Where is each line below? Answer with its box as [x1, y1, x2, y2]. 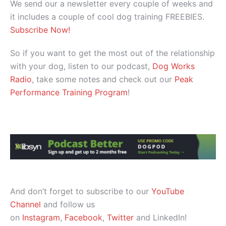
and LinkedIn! [134, 212, 187, 222]
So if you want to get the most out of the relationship [10, 47, 215, 58]
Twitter [107, 212, 134, 222]
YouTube [151, 186, 184, 196]
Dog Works [152, 61, 195, 71]
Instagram [22, 212, 60, 222]
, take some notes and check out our [32, 74, 175, 84]
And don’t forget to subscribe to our [10, 186, 151, 196]
